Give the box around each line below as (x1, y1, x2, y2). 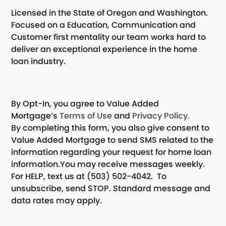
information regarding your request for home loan (11, 146, 212, 158)
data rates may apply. (11, 195, 102, 206)
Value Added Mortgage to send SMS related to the (11, 134, 214, 146)
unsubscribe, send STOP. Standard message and (11, 183, 211, 194)
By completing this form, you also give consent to (11, 122, 210, 134)
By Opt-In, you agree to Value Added (11, 98, 159, 109)
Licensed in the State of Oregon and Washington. (11, 7, 210, 19)
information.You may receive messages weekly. (11, 158, 207, 170)
